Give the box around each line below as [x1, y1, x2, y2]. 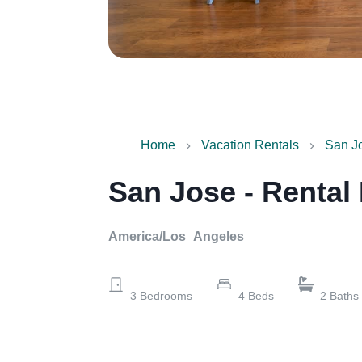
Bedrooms [137, 289, 193, 303]
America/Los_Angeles [108, 229, 245, 244]
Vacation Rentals [201, 138, 300, 152]
